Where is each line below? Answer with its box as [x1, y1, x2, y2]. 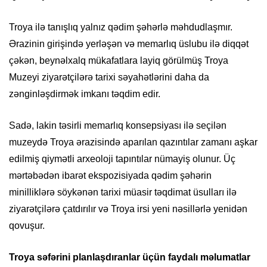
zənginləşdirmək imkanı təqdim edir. [9, 89, 160, 100]
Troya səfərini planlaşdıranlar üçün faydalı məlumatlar [9, 252, 250, 263]
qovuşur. [9, 221, 45, 231]
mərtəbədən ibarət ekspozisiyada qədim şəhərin [9, 170, 212, 181]
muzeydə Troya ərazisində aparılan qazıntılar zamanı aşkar [9, 137, 257, 148]
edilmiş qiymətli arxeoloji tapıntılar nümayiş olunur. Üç [9, 154, 235, 164]
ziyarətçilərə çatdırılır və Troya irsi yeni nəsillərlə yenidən [9, 204, 247, 215]
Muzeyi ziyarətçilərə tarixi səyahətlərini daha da [9, 72, 209, 83]
